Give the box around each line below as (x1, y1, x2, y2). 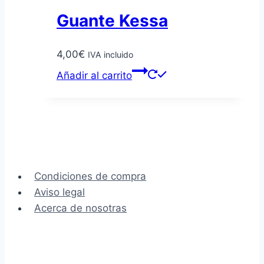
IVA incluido (88, 49, 133, 60)
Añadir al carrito (57, 70, 132, 82)
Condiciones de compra (34, 170, 147, 183)
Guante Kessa (57, 10, 168, 31)
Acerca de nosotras (34, 202, 127, 214)
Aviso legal (34, 186, 85, 199)
